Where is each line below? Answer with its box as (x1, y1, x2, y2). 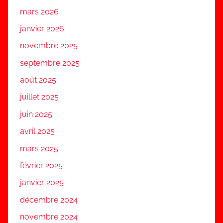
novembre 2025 (20, 41, 78, 51)
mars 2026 (20, 6, 59, 16)
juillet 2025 (20, 92, 59, 102)
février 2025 (20, 160, 63, 170)
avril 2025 (20, 126, 55, 136)
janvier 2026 (20, 23, 64, 33)
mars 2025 (20, 143, 58, 153)
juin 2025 (20, 109, 52, 119)
